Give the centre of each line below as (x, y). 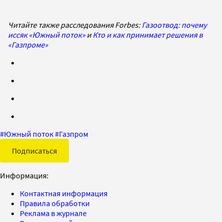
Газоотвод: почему (174, 25)
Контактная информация (64, 193)
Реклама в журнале (53, 213)
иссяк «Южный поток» (47, 34)
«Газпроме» (28, 44)
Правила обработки (55, 203)
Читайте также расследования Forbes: (75, 25)
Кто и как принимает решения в (148, 34)
